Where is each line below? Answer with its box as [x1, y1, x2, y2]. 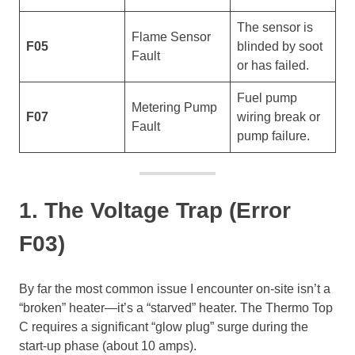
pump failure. [237, 128, 310, 143]
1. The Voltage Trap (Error [19, 197, 291, 223]
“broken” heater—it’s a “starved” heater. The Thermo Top [19, 300, 333, 315]
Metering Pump [132, 100, 217, 114]
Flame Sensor [132, 29, 211, 44]
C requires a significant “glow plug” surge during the [19, 319, 308, 334]
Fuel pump [237, 90, 297, 105]
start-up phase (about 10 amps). [19, 338, 197, 353]
